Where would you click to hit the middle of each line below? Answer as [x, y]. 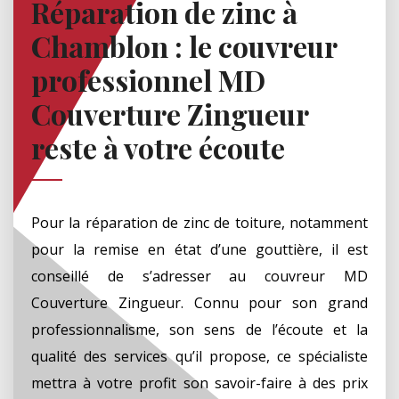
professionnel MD [148, 79]
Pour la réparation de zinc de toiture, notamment [199, 222]
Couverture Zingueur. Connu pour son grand [199, 302]
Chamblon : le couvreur [184, 45]
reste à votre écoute [158, 147]
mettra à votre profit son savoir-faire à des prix [199, 383]
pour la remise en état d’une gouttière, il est [199, 249]
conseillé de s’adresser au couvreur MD [199, 276]
